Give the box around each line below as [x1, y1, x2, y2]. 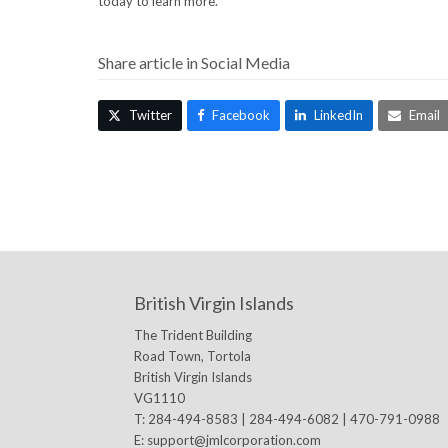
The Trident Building [134, 326, 253, 343]
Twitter [128, 106, 172, 123]
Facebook [211, 106, 270, 123]
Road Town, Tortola [134, 347, 252, 364]
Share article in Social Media [98, 52, 290, 72]
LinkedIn [313, 106, 363, 123]
